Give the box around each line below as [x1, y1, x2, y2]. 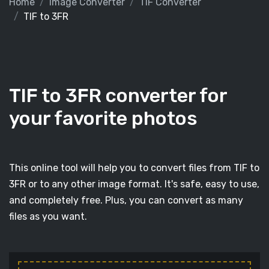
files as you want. [9, 211, 87, 222]
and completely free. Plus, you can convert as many [9, 195, 243, 206]
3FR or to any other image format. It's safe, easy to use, [9, 178, 259, 190]
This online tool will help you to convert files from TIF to [9, 162, 259, 174]
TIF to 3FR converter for [9, 84, 227, 107]
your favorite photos [9, 107, 198, 130]
